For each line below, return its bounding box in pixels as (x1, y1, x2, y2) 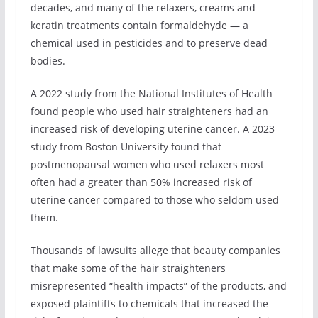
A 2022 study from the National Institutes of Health (30, 86, 273, 100)
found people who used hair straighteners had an (30, 104, 268, 118)
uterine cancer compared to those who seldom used (30, 192, 279, 207)
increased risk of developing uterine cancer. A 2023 (30, 121, 275, 136)
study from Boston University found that (30, 139, 221, 153)
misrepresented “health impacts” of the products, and (30, 278, 287, 292)
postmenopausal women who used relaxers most (30, 157, 264, 171)
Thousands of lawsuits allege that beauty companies (30, 243, 280, 257)
